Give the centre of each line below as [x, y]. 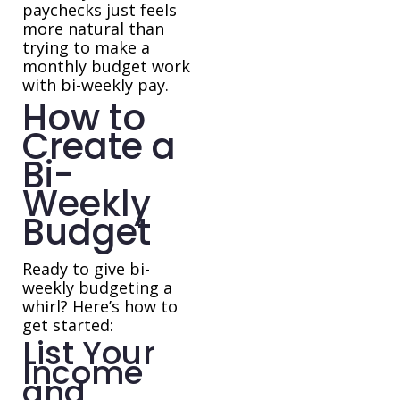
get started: [68, 325]
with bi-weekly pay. [96, 85]
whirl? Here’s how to [100, 307]
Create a [99, 147]
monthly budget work [106, 67]
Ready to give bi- [86, 269]
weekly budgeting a [97, 288]
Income [83, 373]
